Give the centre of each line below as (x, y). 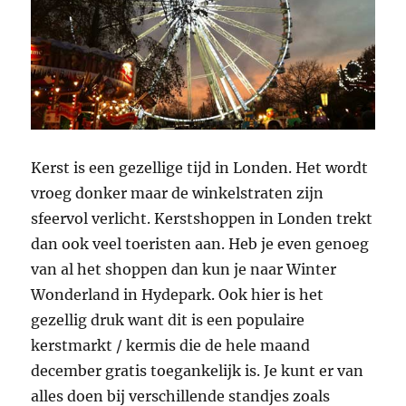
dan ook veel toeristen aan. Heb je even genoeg (200, 244)
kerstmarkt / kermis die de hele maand (171, 346)
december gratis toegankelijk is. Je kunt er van (198, 371)
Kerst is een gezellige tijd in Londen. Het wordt (200, 168)
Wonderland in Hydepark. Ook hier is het (178, 295)
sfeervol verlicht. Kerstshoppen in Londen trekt (202, 219)
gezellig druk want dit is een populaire (168, 320)
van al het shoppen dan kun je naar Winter (184, 270)
